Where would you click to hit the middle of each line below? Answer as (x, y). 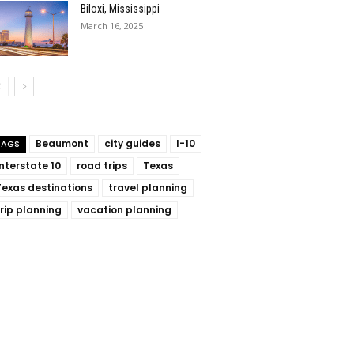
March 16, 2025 (112, 26)
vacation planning (124, 210)
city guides (132, 143)
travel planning (148, 188)
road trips (102, 166)
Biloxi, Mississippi (120, 9)
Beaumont (62, 143)
